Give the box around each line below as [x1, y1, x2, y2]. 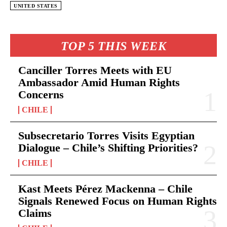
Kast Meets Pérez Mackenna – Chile [18, 182, 193, 195]
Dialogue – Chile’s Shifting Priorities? [18, 141, 198, 154]
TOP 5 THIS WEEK [60, 39, 167, 53]
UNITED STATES [14, 3, 58, 9]
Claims [18, 206, 52, 219]
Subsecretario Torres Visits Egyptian [18, 129, 195, 142]
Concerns [18, 88, 64, 101]
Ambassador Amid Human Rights [18, 75, 180, 89]
